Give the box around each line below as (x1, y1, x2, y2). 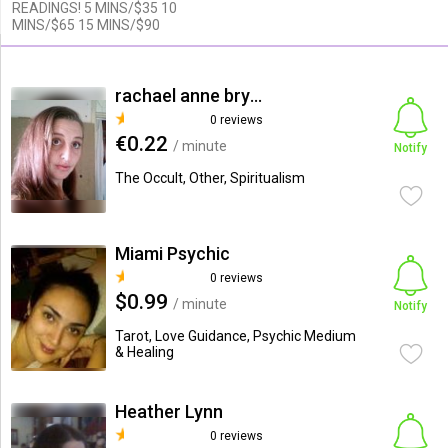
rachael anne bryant (249, 85, 262, 106)
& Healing (114, 344, 174, 360)
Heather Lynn (114, 401, 223, 422)
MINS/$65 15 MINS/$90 (11, 17, 160, 33)
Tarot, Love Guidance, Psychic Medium (114, 328, 356, 344)
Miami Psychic (114, 243, 230, 264)
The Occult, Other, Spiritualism (114, 170, 305, 186)
